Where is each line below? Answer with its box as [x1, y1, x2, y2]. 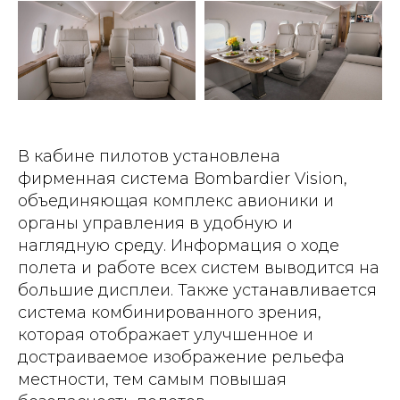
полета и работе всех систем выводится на [18, 258, 379, 279]
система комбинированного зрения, [18, 303, 321, 323]
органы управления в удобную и [18, 213, 293, 234]
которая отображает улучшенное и [18, 325, 313, 346]
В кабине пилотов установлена [18, 146, 280, 167]
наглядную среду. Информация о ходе [18, 236, 339, 256]
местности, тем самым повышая [18, 370, 287, 390]
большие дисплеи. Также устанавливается [18, 280, 377, 301]
